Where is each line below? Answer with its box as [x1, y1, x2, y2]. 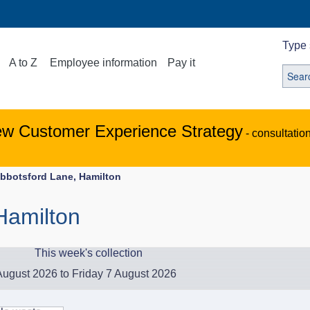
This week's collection [35, 247, 143, 259]
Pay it [167, 57, 196, 69]
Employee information [50, 57, 158, 69]
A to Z [9, 57, 38, 69]
